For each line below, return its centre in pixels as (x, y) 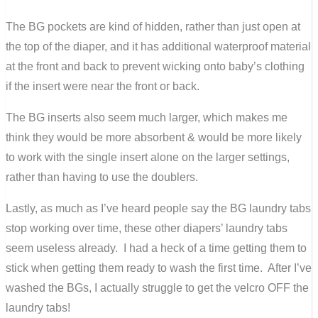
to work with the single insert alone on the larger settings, (148, 157)
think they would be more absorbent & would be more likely (154, 137)
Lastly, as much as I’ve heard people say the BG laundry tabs (158, 208)
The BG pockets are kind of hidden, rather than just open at (153, 26)
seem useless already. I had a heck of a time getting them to (156, 248)
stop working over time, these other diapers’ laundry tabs (147, 228)
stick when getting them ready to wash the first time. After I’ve (159, 268)
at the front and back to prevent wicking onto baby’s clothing (155, 66)
